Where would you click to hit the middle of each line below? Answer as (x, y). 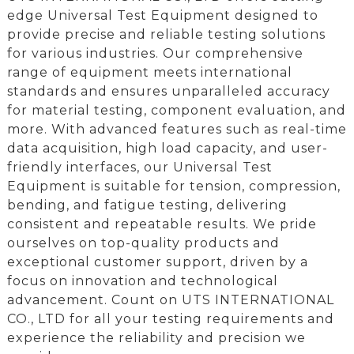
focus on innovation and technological (142, 281)
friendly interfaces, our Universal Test (139, 167)
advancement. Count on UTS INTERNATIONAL (170, 299)
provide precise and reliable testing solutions (166, 34)
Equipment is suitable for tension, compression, (173, 186)
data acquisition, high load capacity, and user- (167, 148)
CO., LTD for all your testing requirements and (170, 318)
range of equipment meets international (149, 72)
